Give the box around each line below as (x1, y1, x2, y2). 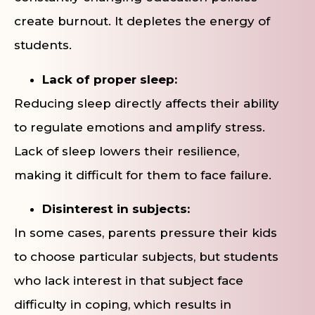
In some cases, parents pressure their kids (14, 225, 277, 240)
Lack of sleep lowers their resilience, (14, 143, 239, 158)
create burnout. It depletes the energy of (14, 14, 270, 29)
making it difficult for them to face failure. (14, 167, 271, 182)
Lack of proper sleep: (42, 72, 177, 86)
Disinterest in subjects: (42, 201, 190, 216)
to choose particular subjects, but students (14, 249, 278, 264)
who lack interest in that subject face (14, 273, 243, 288)
